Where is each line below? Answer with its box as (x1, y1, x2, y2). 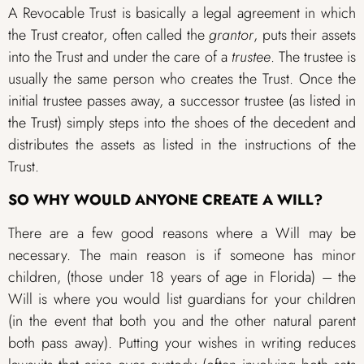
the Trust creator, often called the (8, 24, 210, 45)
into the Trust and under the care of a (8, 45, 232, 67)
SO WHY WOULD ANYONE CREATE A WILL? (8, 188, 323, 210)
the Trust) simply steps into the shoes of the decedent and (8, 111, 356, 133)
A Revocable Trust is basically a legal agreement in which (8, 2, 356, 24)
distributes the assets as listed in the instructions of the (8, 133, 356, 155)
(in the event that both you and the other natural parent (8, 310, 356, 332)
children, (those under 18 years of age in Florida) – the (8, 266, 356, 288)
